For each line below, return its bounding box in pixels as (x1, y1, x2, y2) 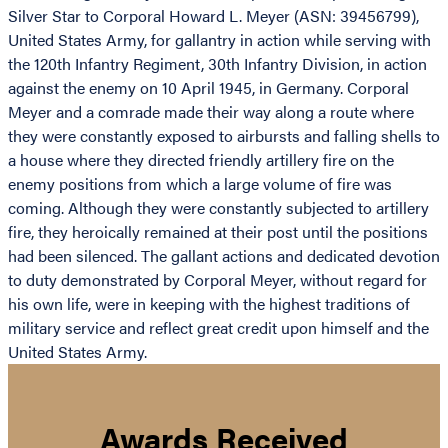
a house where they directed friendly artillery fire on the (8, 148, 394, 172)
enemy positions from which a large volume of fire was (8, 172, 392, 196)
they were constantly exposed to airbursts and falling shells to (8, 124, 440, 148)
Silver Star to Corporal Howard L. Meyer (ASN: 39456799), (8, 4, 419, 28)
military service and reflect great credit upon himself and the (8, 316, 429, 340)
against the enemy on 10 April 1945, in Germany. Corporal (8, 76, 409, 100)
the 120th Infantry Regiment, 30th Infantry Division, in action (8, 52, 427, 76)
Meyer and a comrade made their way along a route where (8, 100, 414, 124)
